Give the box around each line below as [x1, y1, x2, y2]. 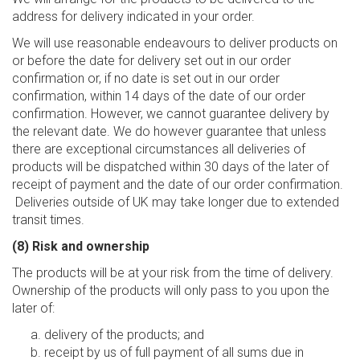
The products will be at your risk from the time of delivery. [12, 265, 333, 280]
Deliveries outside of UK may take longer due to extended [12, 194, 339, 210]
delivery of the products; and [44, 327, 204, 342]
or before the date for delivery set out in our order [12, 53, 291, 68]
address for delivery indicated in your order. [12, 9, 255, 24]
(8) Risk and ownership [12, 239, 149, 254]
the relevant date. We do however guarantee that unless [12, 124, 326, 139]
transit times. [12, 212, 84, 227]
